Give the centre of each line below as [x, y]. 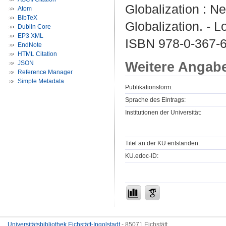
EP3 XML [31, 36]
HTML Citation [37, 54]
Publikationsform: [149, 87]
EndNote [30, 45]
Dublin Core [34, 27]
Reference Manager [45, 72]
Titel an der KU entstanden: [162, 143]
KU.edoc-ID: [142, 156]
